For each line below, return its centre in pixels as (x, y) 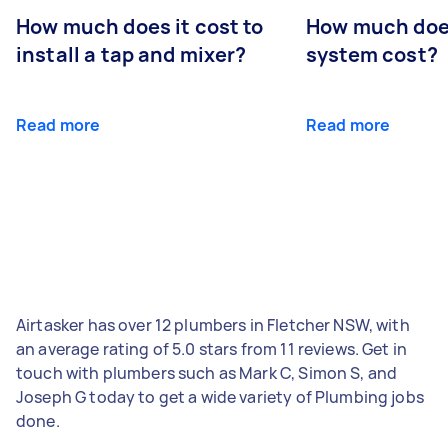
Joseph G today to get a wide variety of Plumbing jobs (220, 396)
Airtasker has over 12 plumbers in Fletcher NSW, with (213, 324)
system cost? (372, 54)
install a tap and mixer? (131, 54)
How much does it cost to (140, 26)
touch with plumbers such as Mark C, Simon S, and (207, 372)
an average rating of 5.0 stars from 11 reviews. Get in (212, 348)
